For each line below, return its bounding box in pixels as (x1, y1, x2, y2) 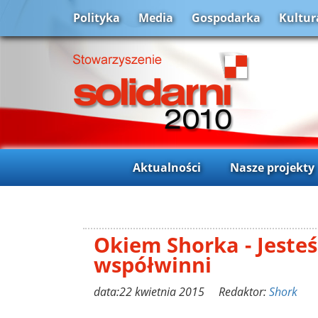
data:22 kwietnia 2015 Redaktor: (94, 283, 269, 300)
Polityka (73, 10, 120, 26)
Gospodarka (192, 10, 261, 26)
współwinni (94, 250, 212, 278)
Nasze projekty (229, 159, 314, 175)
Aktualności (132, 159, 201, 175)
